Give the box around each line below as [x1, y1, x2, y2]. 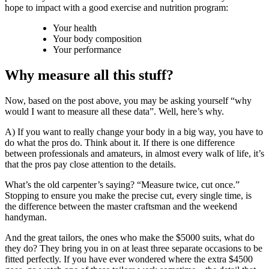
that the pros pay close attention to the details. [5, 159, 176, 169]
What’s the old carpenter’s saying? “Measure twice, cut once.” [5, 179, 240, 190]
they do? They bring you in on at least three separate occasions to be [5, 243, 262, 253]
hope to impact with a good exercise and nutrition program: [5, 2, 228, 13]
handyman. [5, 211, 47, 222]
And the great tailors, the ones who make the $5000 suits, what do [5, 232, 255, 243]
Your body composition [53, 34, 142, 44]
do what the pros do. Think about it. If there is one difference [5, 137, 235, 148]
